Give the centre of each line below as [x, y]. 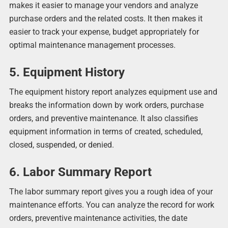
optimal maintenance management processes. [92, 45]
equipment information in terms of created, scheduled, [106, 132]
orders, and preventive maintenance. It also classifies [103, 119]
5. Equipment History [67, 73]
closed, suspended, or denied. [61, 145]
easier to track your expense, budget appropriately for [104, 32]
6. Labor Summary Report [80, 172]
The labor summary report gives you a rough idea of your [111, 192]
